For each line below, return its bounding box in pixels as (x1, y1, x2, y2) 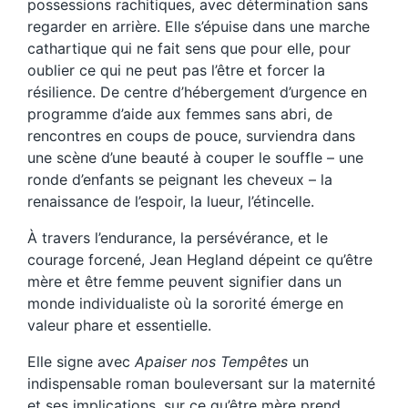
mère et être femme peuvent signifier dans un (27, 271, 342, 291)
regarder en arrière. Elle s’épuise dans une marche (27, 16, 370, 36)
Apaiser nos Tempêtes (135, 352, 292, 371)
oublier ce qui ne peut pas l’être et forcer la (27, 60, 325, 79)
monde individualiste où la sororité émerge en (27, 293, 343, 312)
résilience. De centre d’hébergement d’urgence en (27, 82, 367, 101)
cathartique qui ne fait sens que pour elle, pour (27, 38, 351, 57)
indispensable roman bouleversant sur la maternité (27, 373, 375, 393)
